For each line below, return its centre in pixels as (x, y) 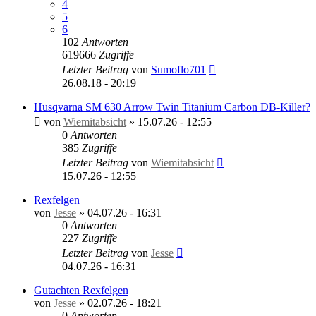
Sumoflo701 (178, 69)
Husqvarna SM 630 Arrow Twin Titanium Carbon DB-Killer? (172, 107)
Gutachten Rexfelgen (81, 290)
